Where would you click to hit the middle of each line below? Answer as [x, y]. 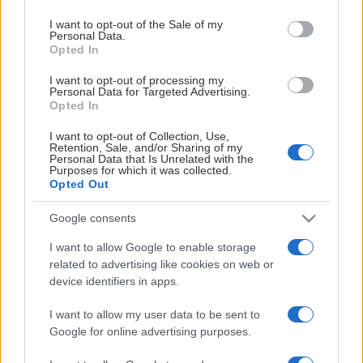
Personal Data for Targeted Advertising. [150, 91]
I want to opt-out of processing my [137, 80]
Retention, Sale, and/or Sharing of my [146, 147]
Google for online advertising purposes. [150, 331]
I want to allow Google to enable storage [153, 247]
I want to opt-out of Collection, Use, [139, 136]
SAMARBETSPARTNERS [181, 190]
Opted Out [79, 184]
